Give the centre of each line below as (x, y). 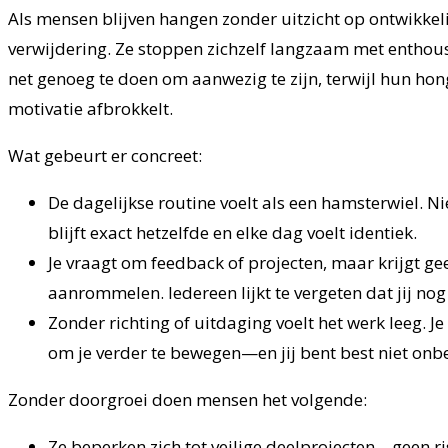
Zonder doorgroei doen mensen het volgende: (187, 400)
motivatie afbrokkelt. (90, 109)
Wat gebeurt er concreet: (105, 156)
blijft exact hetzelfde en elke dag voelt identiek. (232, 233)
